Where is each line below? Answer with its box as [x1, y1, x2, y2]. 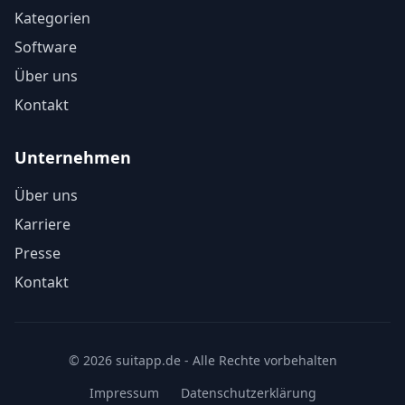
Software [14, 37, 77, 57]
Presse [14, 243, 61, 263]
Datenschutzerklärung [180, 384, 316, 401]
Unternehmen [14, 146, 131, 168]
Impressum [89, 384, 159, 401]
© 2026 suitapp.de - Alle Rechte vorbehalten [68, 352, 337, 369]
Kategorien [14, 8, 90, 28]
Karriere [14, 214, 71, 234]
